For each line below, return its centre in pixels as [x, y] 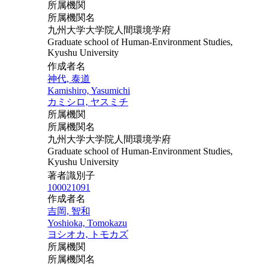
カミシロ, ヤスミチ [88, 102]
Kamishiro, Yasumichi [89, 90]
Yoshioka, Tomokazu [87, 223]
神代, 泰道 [69, 78]
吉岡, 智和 [69, 211]
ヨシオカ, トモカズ [88, 234]
